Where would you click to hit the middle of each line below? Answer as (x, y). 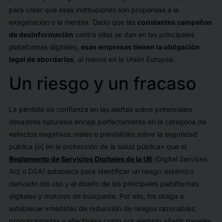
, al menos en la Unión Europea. (124, 59)
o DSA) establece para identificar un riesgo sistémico (107, 171)
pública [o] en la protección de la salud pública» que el (97, 146)
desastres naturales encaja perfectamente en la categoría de (107, 121)
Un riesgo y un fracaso (102, 83)
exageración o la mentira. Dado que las (73, 22)
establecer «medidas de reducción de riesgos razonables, (103, 208)
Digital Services (182, 159)
